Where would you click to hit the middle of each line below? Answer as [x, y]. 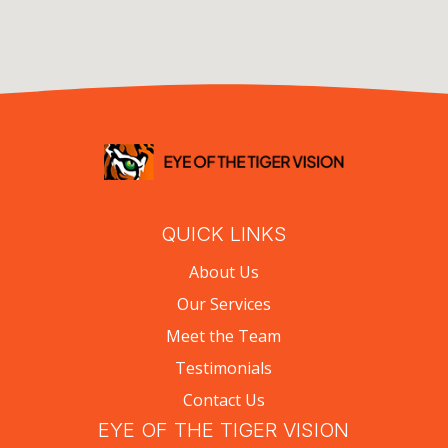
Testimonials [224, 367]
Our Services [223, 303]
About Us [223, 271]
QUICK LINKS [223, 233]
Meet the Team [224, 335]
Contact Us [223, 399]
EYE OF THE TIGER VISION [224, 429]
